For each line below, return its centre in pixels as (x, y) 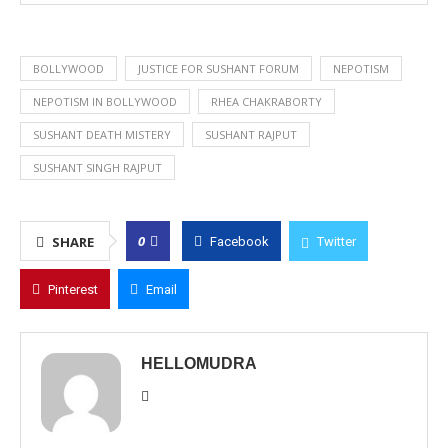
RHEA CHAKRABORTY (266, 101)
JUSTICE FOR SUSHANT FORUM (218, 68)
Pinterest (73, 289)
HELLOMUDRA (199, 363)
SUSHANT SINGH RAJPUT (97, 167)
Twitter (336, 241)
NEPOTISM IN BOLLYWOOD (105, 101)
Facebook (239, 241)
